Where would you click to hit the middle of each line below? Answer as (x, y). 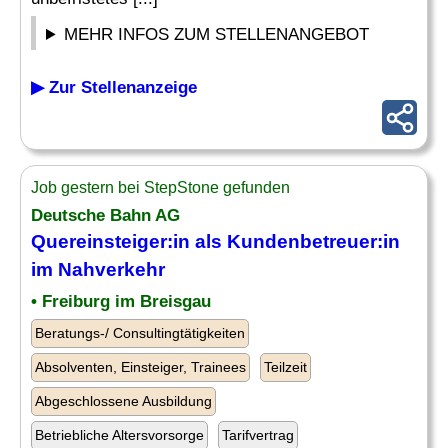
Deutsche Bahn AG (105, 215)
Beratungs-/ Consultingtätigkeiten (140, 333)
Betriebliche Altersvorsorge (119, 435)
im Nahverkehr (98, 269)
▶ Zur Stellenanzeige (114, 87)
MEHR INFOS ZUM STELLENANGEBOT (217, 34)
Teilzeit (285, 367)
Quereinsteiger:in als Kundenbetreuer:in (215, 241)
